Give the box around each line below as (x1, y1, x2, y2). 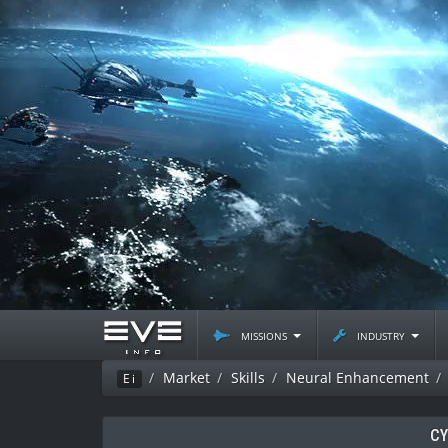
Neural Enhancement (286, 368, 429, 387)
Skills (231, 368, 265, 387)
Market (163, 368, 210, 387)
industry (353, 325, 409, 344)
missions (237, 325, 291, 344)
